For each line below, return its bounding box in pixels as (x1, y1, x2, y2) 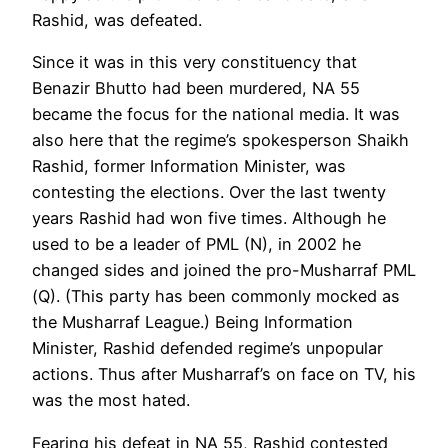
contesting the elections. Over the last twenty (32, 182, 386, 203)
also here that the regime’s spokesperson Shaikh (32, 130, 409, 151)
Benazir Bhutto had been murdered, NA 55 (32, 78, 360, 99)
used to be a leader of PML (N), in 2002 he (32, 234, 361, 255)
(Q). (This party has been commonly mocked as (32, 286, 400, 307)
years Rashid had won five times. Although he (32, 208, 386, 229)
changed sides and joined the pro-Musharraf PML (32, 260, 416, 281)
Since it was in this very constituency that (32, 52, 357, 73)
